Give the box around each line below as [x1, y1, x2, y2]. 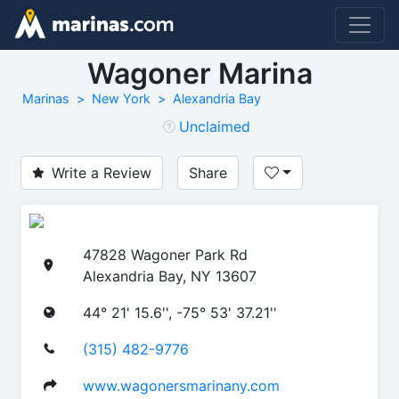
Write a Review [52, 164, 151, 182]
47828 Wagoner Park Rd [83, 245, 248, 264]
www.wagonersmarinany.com [83, 376, 280, 395]
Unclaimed [179, 118, 250, 135]
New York [92, 91, 151, 106]
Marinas [22, 91, 69, 106]
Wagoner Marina [86, 56, 313, 91]
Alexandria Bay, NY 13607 [83, 266, 256, 285]
